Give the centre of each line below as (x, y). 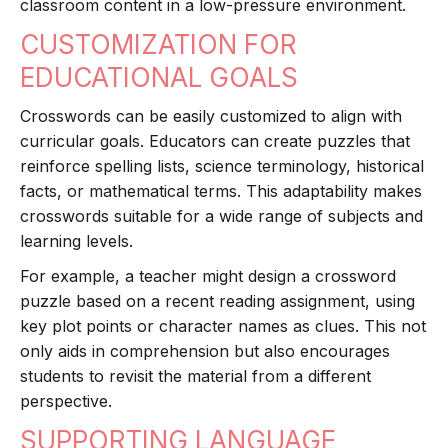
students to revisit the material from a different (195, 376)
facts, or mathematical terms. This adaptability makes (221, 191)
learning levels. (76, 241)
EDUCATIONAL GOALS (159, 78)
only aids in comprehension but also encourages (205, 351)
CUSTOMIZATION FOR (158, 45)
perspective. (66, 401)
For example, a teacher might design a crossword (208, 276)
